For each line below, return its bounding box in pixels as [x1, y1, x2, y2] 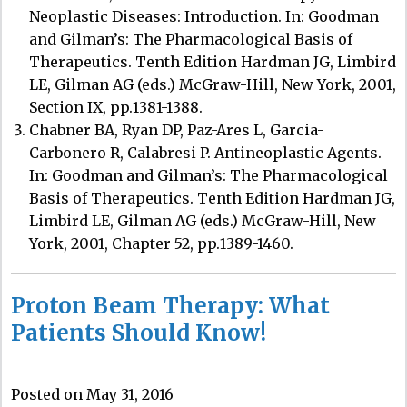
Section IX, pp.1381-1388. [29, 97, 203, 116]
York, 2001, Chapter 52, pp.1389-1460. [29, 233, 293, 253]
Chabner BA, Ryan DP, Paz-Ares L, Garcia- [29, 120, 324, 139]
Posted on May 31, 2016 [11, 384, 174, 403]
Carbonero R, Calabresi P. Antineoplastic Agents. [29, 143, 382, 162]
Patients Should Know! [11, 318, 266, 347]
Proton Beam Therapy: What [11, 291, 330, 320]
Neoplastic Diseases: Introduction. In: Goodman [29, 6, 379, 25]
